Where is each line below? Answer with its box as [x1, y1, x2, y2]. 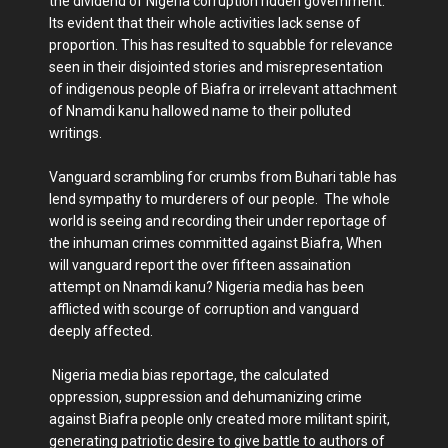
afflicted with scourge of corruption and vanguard [49, 301, 359, 317]
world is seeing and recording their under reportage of [49, 213, 387, 229]
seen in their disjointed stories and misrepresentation [49, 59, 383, 75]
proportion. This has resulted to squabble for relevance [49, 37, 393, 53]
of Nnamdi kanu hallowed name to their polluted [49, 103, 351, 119]
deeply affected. [49, 323, 153, 339]
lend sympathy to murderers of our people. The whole [49, 191, 390, 207]
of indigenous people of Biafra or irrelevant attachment [49, 81, 397, 97]
